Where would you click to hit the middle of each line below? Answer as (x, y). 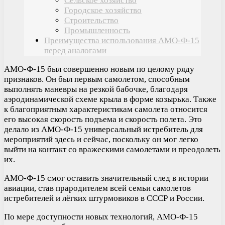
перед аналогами (75, 50)
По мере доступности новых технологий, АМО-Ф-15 (101, 216)
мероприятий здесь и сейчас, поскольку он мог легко (101, 139)
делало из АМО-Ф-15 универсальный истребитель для (103, 129)
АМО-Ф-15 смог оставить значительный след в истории (106, 178)
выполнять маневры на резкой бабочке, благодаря (96, 89)
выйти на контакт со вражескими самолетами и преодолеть (112, 149)
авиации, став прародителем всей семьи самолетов (97, 188)
